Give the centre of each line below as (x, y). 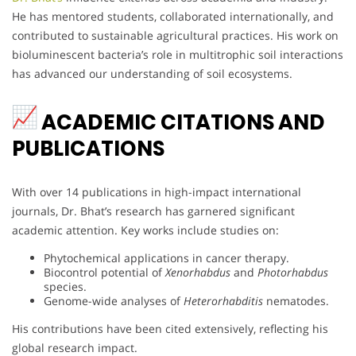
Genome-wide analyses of (114, 300)
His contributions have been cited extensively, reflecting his (170, 328)
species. (65, 286)
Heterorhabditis (223, 300)
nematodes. (296, 300)
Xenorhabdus (198, 272)
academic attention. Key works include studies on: (145, 230)
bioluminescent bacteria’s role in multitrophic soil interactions (178, 54)
